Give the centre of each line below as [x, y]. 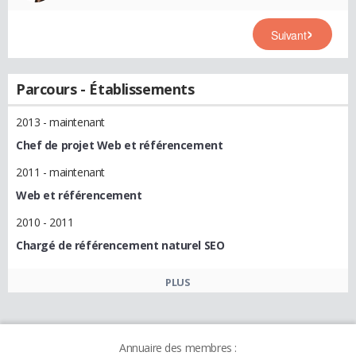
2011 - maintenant [60, 172]
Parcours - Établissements [105, 89]
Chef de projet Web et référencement [120, 145]
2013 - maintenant [60, 122]
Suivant [289, 35]
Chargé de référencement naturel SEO [120, 245]
